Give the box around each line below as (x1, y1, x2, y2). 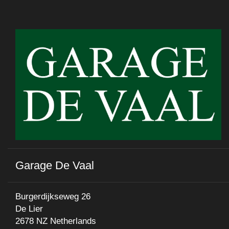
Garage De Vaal (15, 158, 94, 172)
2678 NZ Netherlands (15, 216, 96, 226)
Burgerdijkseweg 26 (15, 191, 90, 201)
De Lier (15, 203, 43, 214)
